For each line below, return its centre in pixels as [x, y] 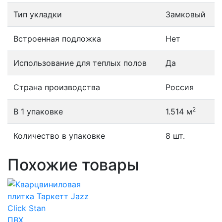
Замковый [186, 14]
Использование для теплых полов [80, 63]
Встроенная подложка [57, 39]
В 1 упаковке [38, 111]
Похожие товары [73, 165]
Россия [180, 87]
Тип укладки [38, 14]
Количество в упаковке [59, 136]
